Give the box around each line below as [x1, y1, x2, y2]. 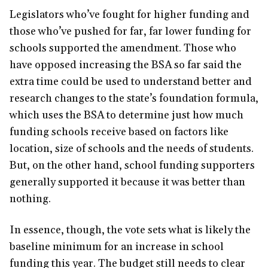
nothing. [10, 192, 51, 206]
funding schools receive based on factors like [10, 125, 229, 139]
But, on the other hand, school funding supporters [10, 159, 255, 173]
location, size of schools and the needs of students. [10, 142, 254, 156]
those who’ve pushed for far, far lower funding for [10, 25, 251, 39]
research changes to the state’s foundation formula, [10, 92, 258, 106]
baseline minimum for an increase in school [10, 240, 224, 254]
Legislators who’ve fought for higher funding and [10, 8, 249, 22]
